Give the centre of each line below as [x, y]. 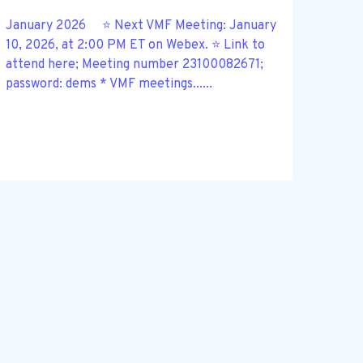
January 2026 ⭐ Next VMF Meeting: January [141, 26]
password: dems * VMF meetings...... [109, 84]
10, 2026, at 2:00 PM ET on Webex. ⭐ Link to [135, 45]
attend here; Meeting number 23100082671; [134, 64]
